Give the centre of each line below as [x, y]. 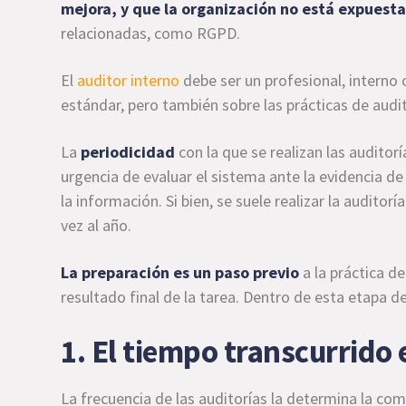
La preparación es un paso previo [182, 272]
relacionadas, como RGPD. [151, 33]
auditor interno [129, 80]
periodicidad [126, 152]
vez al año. [97, 225]
